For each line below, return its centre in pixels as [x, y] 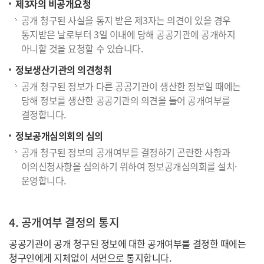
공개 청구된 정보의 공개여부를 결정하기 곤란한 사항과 [126, 152]
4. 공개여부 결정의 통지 [64, 222]
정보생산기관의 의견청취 [64, 69]
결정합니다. [43, 115]
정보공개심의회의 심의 [59, 135]
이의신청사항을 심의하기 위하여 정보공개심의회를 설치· [129, 166]
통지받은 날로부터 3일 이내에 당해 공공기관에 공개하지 [128, 34]
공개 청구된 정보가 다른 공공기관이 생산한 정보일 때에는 [131, 86]
